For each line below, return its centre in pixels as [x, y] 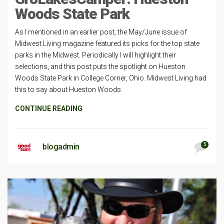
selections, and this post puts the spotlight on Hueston [100, 66]
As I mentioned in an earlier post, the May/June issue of [101, 32]
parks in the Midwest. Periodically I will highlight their [95, 55]
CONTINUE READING [49, 108]
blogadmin [61, 146]
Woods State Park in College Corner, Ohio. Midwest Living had [111, 78]
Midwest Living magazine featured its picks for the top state [107, 43]
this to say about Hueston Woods [68, 89]
